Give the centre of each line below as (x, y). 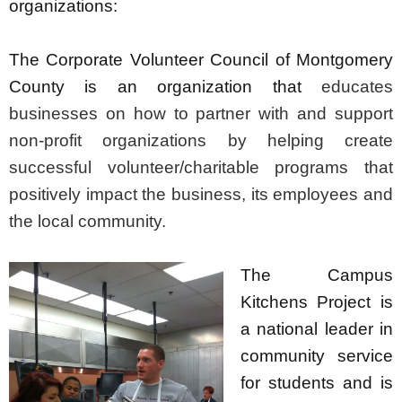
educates (357, 86)
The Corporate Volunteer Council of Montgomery (201, 59)
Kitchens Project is (316, 301)
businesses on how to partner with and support (201, 113)
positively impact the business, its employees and (201, 194)
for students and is (316, 382)
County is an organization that (165, 86)
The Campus (316, 275)
